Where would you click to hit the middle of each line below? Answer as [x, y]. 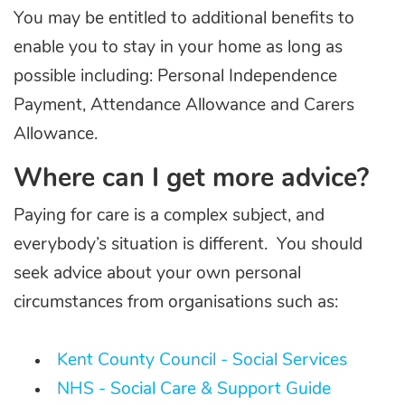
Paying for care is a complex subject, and [169, 216]
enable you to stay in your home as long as [178, 48]
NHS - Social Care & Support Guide [194, 390]
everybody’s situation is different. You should [188, 245]
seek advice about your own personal [157, 274]
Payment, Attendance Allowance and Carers [184, 106]
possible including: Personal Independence [175, 77]
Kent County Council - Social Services [202, 361]
